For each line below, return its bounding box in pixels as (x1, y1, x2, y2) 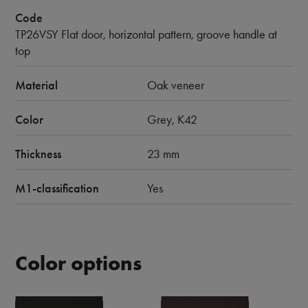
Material (15, 78, 58, 93)
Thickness (15, 146, 61, 162)
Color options (15, 250, 142, 276)
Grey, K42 (147, 112, 197, 127)
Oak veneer (147, 78, 204, 93)
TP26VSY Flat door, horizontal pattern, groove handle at (15, 27, 277, 42)
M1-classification (15, 181, 99, 196)
